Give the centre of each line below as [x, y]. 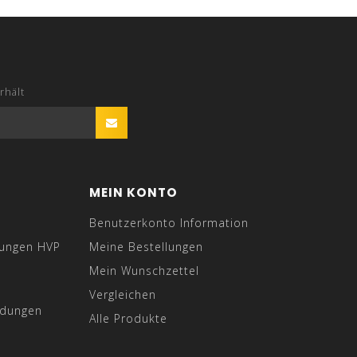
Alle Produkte [128, 318]
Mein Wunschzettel [144, 270]
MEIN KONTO [133, 192]
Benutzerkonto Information [169, 222]
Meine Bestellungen [146, 246]
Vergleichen [123, 294]
